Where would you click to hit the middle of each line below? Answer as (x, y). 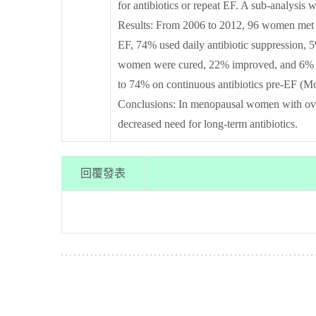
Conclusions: (147, 104)
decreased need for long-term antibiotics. (208, 124)
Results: (135, 25)
